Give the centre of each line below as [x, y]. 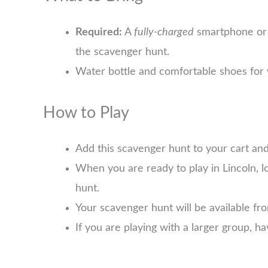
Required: [99, 33]
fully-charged [164, 33]
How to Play [86, 113]
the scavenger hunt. [122, 52]
